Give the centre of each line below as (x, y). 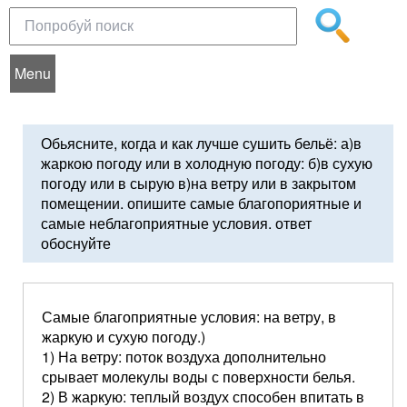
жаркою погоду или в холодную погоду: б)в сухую (207, 163)
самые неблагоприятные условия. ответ (176, 223)
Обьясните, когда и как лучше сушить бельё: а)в (201, 143)
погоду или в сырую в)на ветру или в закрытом (199, 183)
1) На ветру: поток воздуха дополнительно (184, 357)
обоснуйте (76, 243)
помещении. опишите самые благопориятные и (201, 203)
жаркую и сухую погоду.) (124, 337)
